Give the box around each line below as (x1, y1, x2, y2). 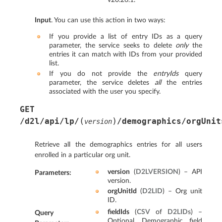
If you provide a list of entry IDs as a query (49, 33, 202, 41)
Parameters (35, 168, 69, 176)
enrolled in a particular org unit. (35, 151, 130, 159)
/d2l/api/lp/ (20, 116, 79, 126)
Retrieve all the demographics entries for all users (35, 141, 202, 149)
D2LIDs (167, 208, 191, 216)
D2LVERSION (135, 167, 178, 175)
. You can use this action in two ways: (51, 16, 166, 24)
